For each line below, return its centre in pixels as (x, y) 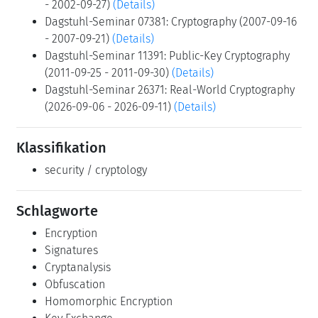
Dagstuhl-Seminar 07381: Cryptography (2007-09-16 (171, 21)
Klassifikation (61, 147)
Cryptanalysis (78, 267)
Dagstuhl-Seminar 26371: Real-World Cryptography (170, 89)
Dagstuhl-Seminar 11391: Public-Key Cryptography (167, 55)
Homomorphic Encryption (109, 301)
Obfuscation (75, 284)
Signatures (71, 250)
